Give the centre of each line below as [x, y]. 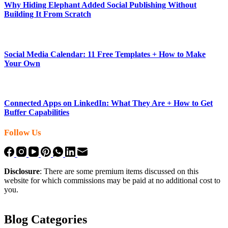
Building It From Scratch [48, 14]
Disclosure [22, 172]
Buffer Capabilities [37, 112]
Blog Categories [46, 220]
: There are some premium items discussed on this [119, 172]
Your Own [22, 63]
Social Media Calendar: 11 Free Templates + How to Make [105, 54]
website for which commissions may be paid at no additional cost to [112, 181]
